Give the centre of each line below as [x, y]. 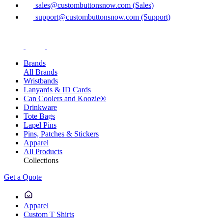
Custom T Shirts [49, 214]
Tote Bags [39, 116]
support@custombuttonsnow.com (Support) [102, 17]
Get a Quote [23, 177]
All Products [43, 151]
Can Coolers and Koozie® [65, 98]
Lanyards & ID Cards [57, 89]
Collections [41, 160]
